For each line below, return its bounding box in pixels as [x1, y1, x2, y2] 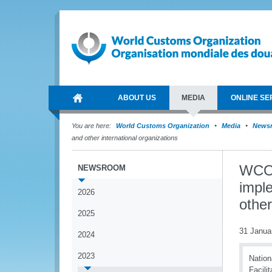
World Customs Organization [116, 122, 211, 129]
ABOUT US [118, 93, 156, 102]
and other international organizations [72, 134, 178, 141]
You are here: [72, 122, 111, 129]
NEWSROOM [78, 163, 126, 172]
